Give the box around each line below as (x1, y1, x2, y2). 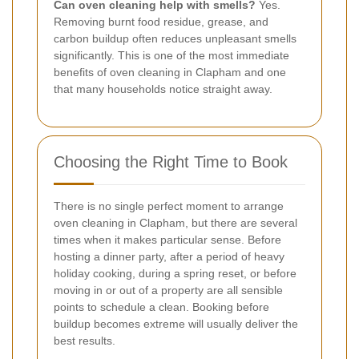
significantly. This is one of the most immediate (54, 49, 289, 63)
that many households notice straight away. (54, 83, 272, 96)
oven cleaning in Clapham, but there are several (54, 216, 297, 230)
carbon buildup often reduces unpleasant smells (54, 32, 296, 46)
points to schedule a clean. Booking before (54, 301, 269, 314)
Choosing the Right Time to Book (54, 153, 288, 171)
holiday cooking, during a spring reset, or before (54, 267, 296, 280)
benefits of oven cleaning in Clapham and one (54, 66, 286, 79)
